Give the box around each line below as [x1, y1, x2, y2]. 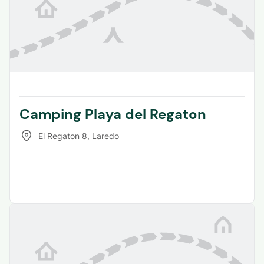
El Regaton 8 [38, 130, 87, 141]
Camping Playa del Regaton [19, 105, 206, 124]
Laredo [92, 130, 119, 141]
